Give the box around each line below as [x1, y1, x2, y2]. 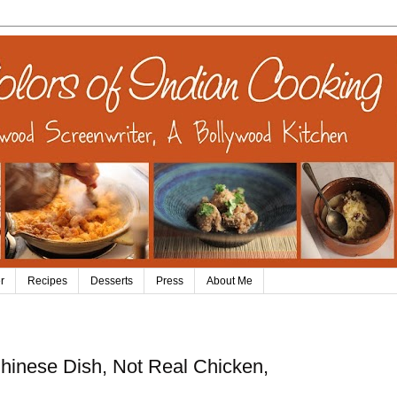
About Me [206, 275, 253, 288]
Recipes [27, 275, 67, 288]
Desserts [90, 275, 133, 288]
